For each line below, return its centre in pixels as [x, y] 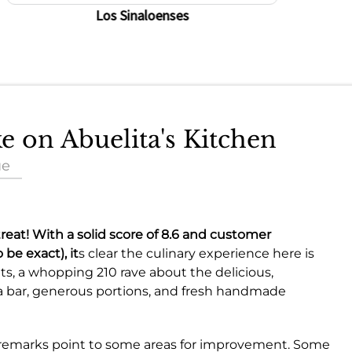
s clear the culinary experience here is [196, 254]
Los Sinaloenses [142, 16]
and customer [225, 235]
